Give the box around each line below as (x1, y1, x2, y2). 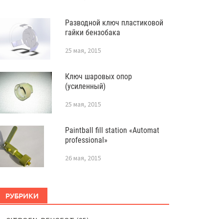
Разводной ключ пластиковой (65, 18, 163, 27)
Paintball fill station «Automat (65, 126, 159, 135)
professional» (65, 135, 108, 145)
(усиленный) (65, 82, 106, 91)
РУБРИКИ (5, 191, 39, 200)
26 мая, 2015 (65, 153, 101, 162)
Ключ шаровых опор (65, 72, 132, 81)
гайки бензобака (65, 28, 120, 37)
